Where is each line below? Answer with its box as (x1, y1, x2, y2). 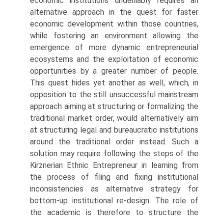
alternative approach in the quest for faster (30, 7, 198, 17)
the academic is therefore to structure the (30, 208, 198, 217)
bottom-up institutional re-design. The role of (30, 196, 198, 205)
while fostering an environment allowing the (30, 31, 198, 40)
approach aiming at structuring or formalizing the (30, 102, 198, 111)
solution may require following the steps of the (30, 149, 198, 158)
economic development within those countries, (30, 19, 198, 28)
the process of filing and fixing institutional (30, 172, 198, 182)
